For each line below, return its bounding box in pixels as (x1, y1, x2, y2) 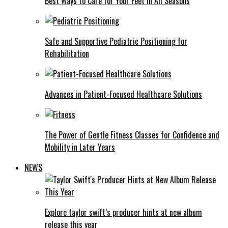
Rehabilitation (45, 47, 89, 60)
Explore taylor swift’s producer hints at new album (45, 206, 202, 219)
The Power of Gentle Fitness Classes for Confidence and (45, 129, 219, 141)
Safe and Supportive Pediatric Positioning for (45, 35, 187, 48)
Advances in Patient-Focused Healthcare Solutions (45, 88, 202, 101)
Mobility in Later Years (45, 141, 115, 154)
